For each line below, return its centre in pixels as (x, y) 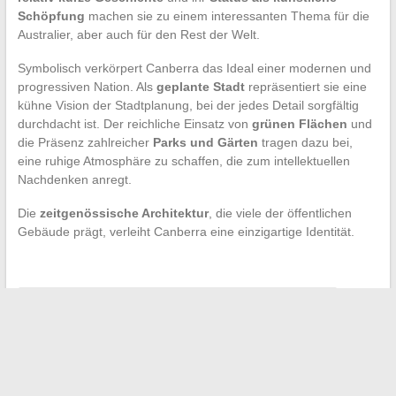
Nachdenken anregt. (74, 179)
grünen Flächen (299, 123)
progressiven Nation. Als (87, 86)
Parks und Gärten (205, 142)
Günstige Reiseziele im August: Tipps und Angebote (183, 304)
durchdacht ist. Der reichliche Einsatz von (134, 123)
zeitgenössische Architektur (124, 213)
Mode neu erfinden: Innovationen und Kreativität (222, 338)
